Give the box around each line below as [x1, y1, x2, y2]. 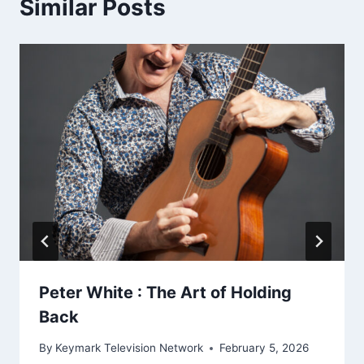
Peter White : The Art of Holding [39, 282, 292, 302]
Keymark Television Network [55, 341, 204, 355]
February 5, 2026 [219, 341, 310, 355]
